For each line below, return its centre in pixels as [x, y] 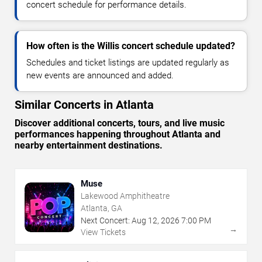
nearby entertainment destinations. [89, 145]
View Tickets [103, 232]
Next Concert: [105, 220]
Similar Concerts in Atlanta [84, 104]
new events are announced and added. [100, 75]
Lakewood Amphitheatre [125, 196]
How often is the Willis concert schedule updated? [131, 46]
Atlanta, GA [101, 208]
